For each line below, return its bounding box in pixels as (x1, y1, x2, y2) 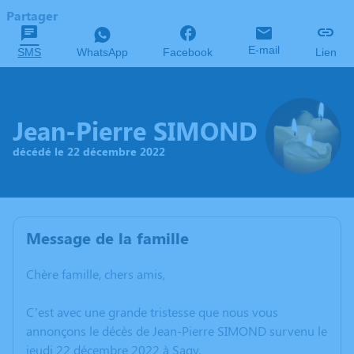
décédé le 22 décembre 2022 (13, 143, 165, 159)
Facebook (163, 46, 213, 58)
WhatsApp (76, 46, 128, 58)
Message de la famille (26, 227, 189, 248)
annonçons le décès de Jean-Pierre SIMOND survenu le (26, 322, 327, 339)
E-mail (248, 43, 281, 56)
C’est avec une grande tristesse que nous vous (26, 303, 278, 320)
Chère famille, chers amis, (26, 265, 165, 282)
